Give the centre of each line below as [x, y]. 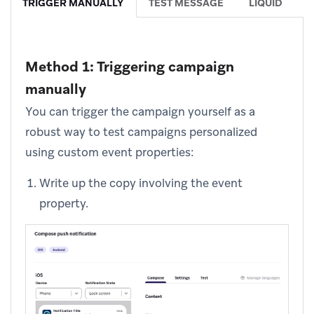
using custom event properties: [110, 152]
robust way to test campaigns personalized [141, 132]
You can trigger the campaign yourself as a [140, 112]
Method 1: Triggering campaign [130, 67]
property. [64, 204]
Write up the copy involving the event [141, 183]
